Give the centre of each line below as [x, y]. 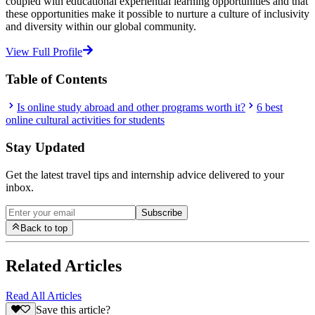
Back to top [44, 229]
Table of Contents [56, 79]
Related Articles [64, 266]
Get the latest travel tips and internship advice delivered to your [145, 174]
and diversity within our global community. [101, 27]
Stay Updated [45, 148]
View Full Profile [44, 52]
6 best [270, 108]
